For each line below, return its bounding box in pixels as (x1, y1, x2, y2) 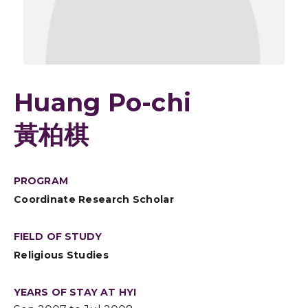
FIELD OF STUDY (14, 230, 102, 243)
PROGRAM (14, 175, 68, 187)
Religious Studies (14, 249, 109, 261)
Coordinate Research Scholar (14, 193, 174, 206)
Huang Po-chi (14, 87, 191, 118)
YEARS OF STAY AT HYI (14, 286, 136, 298)
